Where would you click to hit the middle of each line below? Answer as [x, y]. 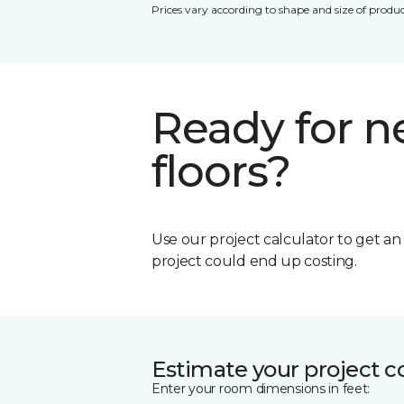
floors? [221, 171]
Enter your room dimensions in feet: [261, 388]
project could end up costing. [254, 261]
